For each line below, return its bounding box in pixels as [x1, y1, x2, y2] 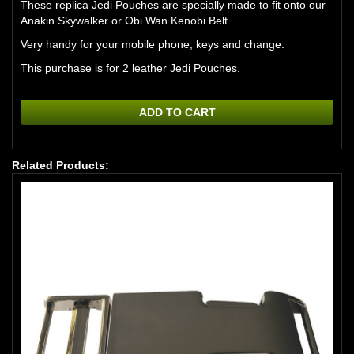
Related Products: [12, 159, 109, 172]
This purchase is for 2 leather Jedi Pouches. [21, 62, 240, 75]
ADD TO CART [138, 106, 216, 119]
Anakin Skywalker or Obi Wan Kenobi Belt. [21, 14, 231, 28]
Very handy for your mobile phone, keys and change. [21, 38, 284, 51]
